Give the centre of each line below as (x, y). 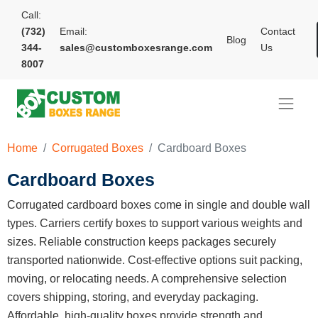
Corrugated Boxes (98, 148)
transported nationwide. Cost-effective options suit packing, (155, 260)
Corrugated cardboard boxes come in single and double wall (159, 205)
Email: (73, 31)
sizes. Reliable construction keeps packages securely (142, 242)
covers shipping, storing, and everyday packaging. (133, 297)
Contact (278, 31)
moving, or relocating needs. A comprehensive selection (147, 279)
